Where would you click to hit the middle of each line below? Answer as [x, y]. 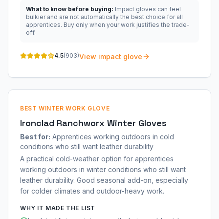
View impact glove [111, 56]
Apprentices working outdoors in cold [113, 137]
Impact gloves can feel [148, 9]
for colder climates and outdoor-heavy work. [92, 191]
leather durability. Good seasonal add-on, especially [104, 180]
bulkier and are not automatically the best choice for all [104, 17]
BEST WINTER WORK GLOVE [65, 108]
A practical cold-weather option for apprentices [97, 159]
